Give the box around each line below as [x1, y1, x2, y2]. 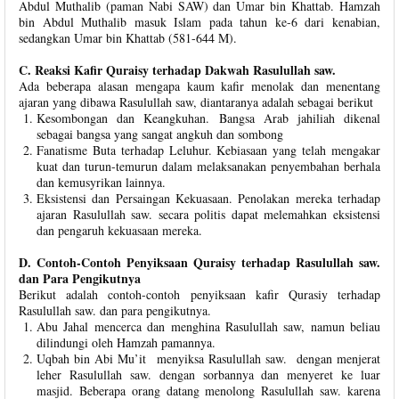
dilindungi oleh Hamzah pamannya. [37, 334, 216, 351]
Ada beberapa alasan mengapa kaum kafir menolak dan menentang [19, 77, 380, 94]
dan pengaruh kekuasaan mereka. [37, 222, 202, 239]
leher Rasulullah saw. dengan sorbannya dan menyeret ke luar [37, 366, 380, 383]
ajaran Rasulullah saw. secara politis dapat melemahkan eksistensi [37, 206, 380, 223]
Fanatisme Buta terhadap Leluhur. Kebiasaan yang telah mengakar [37, 142, 380, 159]
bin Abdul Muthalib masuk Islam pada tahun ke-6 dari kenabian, [19, 13, 380, 30]
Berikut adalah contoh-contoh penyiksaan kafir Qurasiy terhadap [19, 286, 380, 303]
